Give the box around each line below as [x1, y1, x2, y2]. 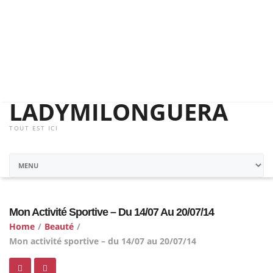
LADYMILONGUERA [9, 96, 228, 127]
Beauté [44, 221, 74, 232]
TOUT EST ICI [9, 124, 58, 132]
